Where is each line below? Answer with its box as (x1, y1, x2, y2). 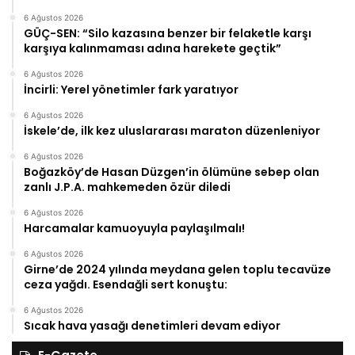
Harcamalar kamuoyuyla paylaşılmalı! (24, 219, 245, 236)
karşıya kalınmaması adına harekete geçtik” (24, 40, 281, 56)
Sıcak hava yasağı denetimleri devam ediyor (24, 317, 281, 334)
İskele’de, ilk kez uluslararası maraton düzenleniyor (24, 122, 320, 139)
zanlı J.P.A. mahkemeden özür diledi (24, 178, 231, 195)
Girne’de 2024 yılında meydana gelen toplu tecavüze (24, 261, 331, 277)
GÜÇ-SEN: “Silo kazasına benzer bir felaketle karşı (24, 25, 311, 41)
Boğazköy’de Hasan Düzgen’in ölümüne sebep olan (24, 163, 319, 180)
